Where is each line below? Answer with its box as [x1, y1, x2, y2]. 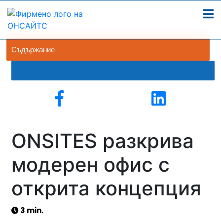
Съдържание [11, 44, 55, 55]
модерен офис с [11, 152, 170, 177]
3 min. [19, 205, 43, 216]
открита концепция [11, 176, 201, 200]
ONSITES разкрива [11, 129, 194, 153]
